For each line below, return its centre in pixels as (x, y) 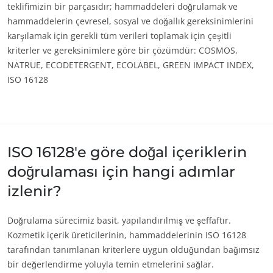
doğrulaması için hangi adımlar (121, 172)
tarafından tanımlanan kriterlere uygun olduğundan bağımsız (133, 250)
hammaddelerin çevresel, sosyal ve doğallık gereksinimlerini (130, 21)
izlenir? (34, 191)
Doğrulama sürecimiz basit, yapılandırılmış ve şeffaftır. (119, 220)
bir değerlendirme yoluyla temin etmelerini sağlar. (111, 264)
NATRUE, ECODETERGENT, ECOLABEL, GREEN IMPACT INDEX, (131, 65)
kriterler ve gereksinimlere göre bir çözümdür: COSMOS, (122, 50)
